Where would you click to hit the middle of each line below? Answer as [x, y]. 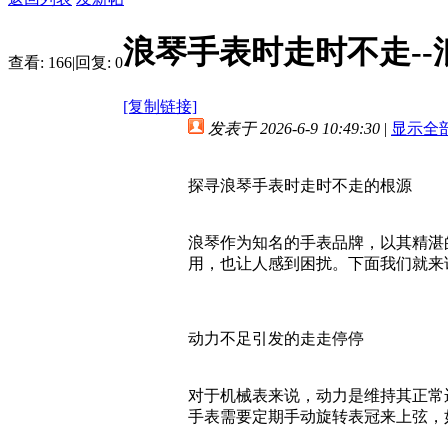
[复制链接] [160, 106]
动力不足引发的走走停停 [276, 338]
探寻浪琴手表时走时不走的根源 [300, 185]
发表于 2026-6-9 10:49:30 [294, 128]
